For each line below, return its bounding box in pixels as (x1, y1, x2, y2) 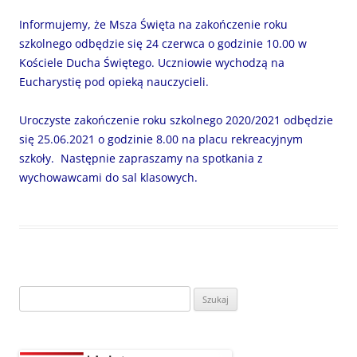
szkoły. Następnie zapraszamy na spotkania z (19, 151, 263, 167)
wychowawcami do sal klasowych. (19, 170, 201, 186)
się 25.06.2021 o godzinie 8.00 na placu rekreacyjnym (19, 131, 303, 147)
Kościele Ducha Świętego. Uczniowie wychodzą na (19, 55, 284, 71)
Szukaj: (18, 288, 51, 303)
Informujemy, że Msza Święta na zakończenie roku (19, 17, 288, 33)
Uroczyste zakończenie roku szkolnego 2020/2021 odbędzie (19, 112, 333, 128)
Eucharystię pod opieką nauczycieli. (19, 74, 212, 90)
